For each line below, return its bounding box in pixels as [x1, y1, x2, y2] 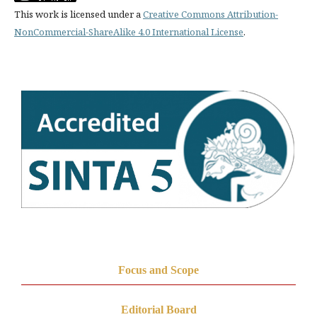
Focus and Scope [118, 263, 199, 276]
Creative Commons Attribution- [143, 8, 278, 21]
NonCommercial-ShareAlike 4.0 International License [14, 25, 243, 38]
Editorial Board [120, 303, 197, 316]
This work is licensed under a [14, 8, 143, 21]
